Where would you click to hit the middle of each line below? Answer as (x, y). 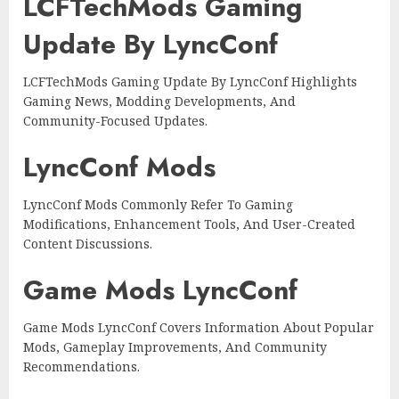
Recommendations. (81, 367)
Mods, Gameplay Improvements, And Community (175, 347)
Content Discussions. (88, 244)
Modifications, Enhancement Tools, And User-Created (189, 224)
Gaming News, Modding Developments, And (159, 102)
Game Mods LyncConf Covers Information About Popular (199, 328)
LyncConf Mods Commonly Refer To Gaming (158, 205)
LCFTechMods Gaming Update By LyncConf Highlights (190, 82)
